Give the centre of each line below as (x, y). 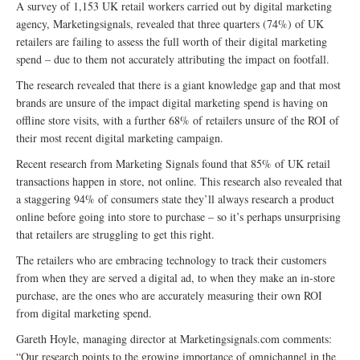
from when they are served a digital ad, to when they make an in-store (176, 278)
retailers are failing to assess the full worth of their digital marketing (172, 41)
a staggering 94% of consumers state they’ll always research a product (175, 199)
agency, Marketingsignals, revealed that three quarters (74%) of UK (170, 24)
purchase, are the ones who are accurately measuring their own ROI (169, 295)
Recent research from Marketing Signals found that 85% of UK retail (173, 164)
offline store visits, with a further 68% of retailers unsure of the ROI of (178, 120)
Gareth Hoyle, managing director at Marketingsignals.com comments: (174, 339)
